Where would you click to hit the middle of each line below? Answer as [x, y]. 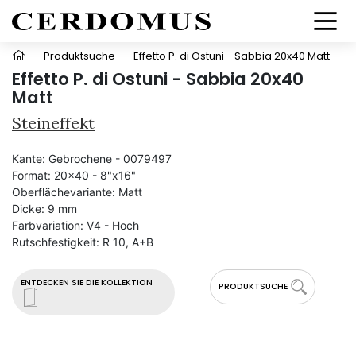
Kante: [29, 159]
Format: [31, 175]
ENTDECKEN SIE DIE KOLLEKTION [87, 282]
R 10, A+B [128, 242]
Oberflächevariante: [64, 192]
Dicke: [28, 209]
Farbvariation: [48, 225]
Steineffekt [53, 123]
